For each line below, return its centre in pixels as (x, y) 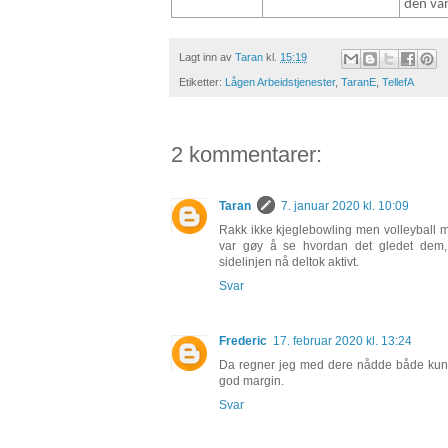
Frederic (243, 340)
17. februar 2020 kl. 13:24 (342, 340)
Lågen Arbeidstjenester (280, 81)
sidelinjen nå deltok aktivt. (289, 261)
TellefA (398, 81)
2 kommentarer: (246, 154)
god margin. (251, 380)
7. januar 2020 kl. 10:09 (345, 205)
